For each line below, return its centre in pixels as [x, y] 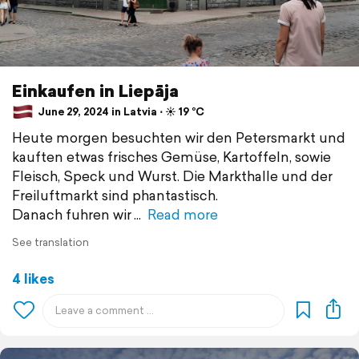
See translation [50, 242]
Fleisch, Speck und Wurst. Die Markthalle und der [172, 175]
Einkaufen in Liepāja [95, 90]
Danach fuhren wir [72, 214]
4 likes [33, 278]
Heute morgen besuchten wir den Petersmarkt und [179, 137]
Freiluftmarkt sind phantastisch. [115, 195]
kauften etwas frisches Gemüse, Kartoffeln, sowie [171, 156]
